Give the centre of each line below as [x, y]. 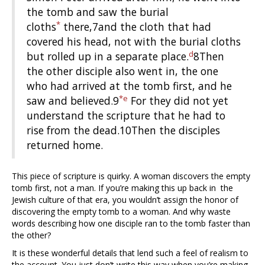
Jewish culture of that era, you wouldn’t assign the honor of [125, 200]
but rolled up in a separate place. [108, 56]
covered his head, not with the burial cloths [134, 42]
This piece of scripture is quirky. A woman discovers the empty [131, 176]
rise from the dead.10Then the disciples [123, 130]
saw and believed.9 [73, 101]
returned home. [65, 145]
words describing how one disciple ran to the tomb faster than [131, 224]
